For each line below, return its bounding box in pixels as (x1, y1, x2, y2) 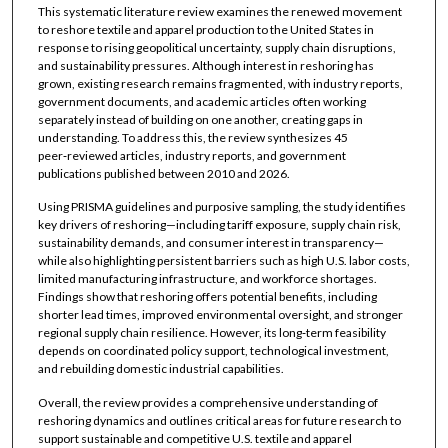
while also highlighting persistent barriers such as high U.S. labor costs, (37, 253, 410, 269)
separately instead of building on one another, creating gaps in (37, 111, 363, 127)
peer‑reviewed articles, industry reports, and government (37, 147, 346, 163)
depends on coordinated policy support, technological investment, (37, 343, 389, 359)
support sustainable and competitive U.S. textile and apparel (37, 430, 352, 446)
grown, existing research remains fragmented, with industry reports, (37, 75, 403, 91)
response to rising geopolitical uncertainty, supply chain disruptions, (37, 39, 396, 55)
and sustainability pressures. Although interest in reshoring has (37, 57, 374, 73)
